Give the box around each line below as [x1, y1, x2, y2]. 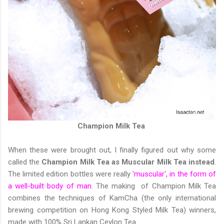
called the [8, 157, 40, 167]
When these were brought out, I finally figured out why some [8, 145, 216, 155]
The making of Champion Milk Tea [92, 181, 216, 191]
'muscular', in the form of [130, 169, 216, 179]
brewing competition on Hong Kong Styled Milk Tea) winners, [8, 205, 216, 215]
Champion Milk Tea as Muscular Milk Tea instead [39, 157, 215, 167]
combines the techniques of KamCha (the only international [8, 193, 216, 203]
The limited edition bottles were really [8, 169, 130, 179]
